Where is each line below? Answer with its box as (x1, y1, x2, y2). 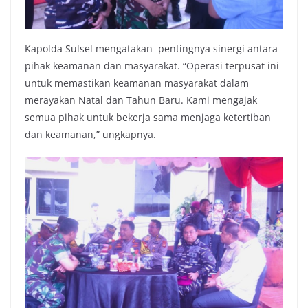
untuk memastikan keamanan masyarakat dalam (25, 76, 249, 89)
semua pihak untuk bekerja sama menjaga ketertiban (25, 110, 271, 124)
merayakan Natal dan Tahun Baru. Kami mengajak (25, 93, 257, 107)
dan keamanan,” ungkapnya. (25, 127, 156, 141)
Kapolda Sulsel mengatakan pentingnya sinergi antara (25, 41, 278, 55)
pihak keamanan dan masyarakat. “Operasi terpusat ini (25, 58, 279, 72)
